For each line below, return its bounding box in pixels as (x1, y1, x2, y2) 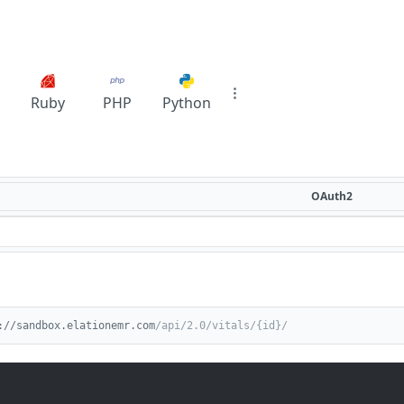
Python (161, 93, 211, 113)
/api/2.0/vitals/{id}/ (155, 319, 288, 332)
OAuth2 (311, 188, 353, 204)
